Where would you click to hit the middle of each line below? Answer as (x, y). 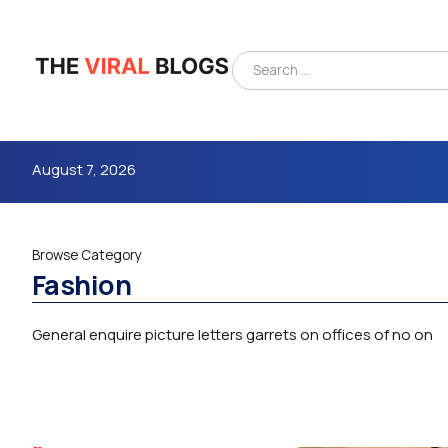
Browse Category (87, 255)
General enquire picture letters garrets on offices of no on (232, 335)
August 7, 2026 (84, 169)
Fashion (82, 285)
